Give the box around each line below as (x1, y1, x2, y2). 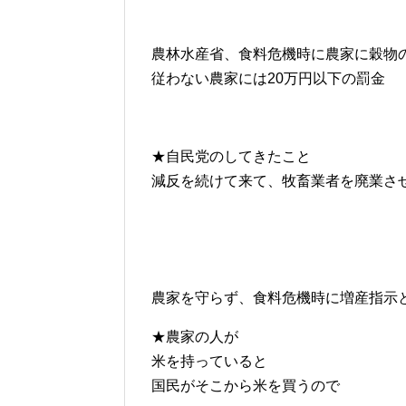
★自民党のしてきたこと (151, 149, 311, 165)
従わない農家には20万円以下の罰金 (151, 71, 385, 87)
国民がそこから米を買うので (151, 378, 340, 394)
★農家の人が (151, 329, 238, 345)
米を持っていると (151, 353, 267, 370)
